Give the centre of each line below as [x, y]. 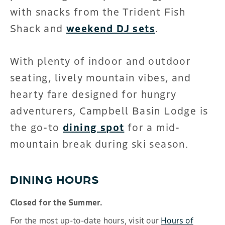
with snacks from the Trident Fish [98, 11]
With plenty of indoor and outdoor [101, 60]
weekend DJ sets [111, 28]
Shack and [38, 28]
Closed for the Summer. [57, 202]
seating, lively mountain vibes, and [100, 77]
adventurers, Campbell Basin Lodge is [109, 110]
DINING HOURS [55, 178]
